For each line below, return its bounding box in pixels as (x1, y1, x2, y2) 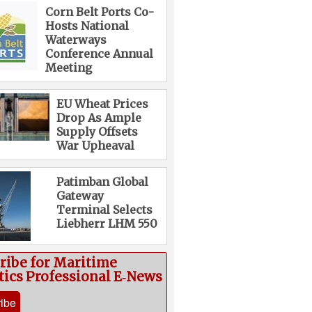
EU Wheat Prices (56, 97, 148, 111)
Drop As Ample (56, 111, 141, 125)
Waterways (45, 33, 107, 47)
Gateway (56, 189, 104, 203)
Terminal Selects (56, 203, 153, 217)
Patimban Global (56, 175, 148, 189)
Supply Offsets (56, 125, 138, 139)
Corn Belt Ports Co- (45, 5, 154, 19)
